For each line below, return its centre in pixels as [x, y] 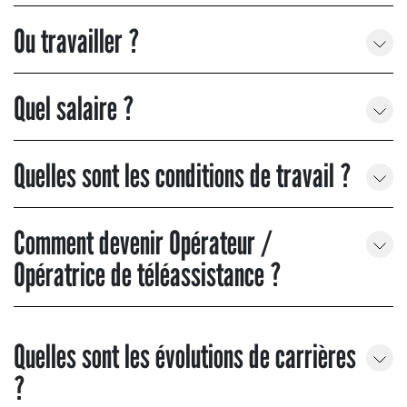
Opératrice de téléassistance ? [147, 274]
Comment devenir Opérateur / [143, 243]
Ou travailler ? [76, 41]
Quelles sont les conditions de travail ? [182, 175]
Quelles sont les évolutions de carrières [185, 356]
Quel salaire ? [74, 108]
